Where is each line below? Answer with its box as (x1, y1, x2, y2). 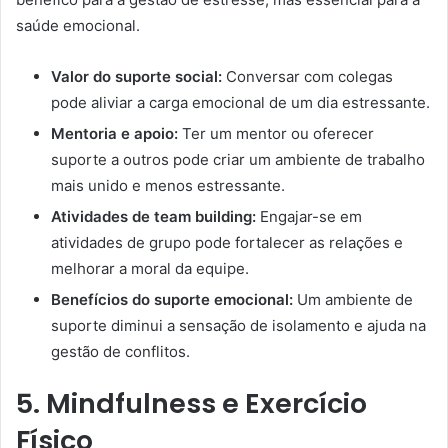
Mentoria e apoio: (51, 123, 178, 143)
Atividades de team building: (51, 206, 256, 226)
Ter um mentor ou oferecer (178, 123, 374, 143)
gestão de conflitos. (51, 341, 190, 361)
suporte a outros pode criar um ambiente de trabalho (51, 149, 425, 169)
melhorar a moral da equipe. (51, 258, 249, 278)
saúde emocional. (16, 15, 140, 35)
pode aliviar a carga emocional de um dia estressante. (51, 92, 430, 112)
